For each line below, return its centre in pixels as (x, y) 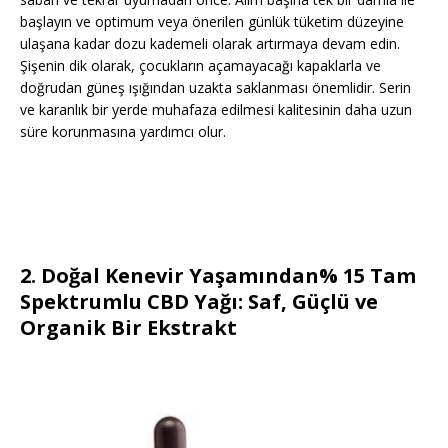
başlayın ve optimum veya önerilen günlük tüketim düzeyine (212, 22)
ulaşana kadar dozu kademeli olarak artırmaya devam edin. (210, 44)
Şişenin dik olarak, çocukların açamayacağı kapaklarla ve (200, 66)
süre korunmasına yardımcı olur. (123, 132)
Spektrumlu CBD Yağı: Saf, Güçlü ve (199, 302)
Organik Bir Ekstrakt (128, 328)
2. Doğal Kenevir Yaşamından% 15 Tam (218, 276)
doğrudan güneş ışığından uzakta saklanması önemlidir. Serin (215, 88)
